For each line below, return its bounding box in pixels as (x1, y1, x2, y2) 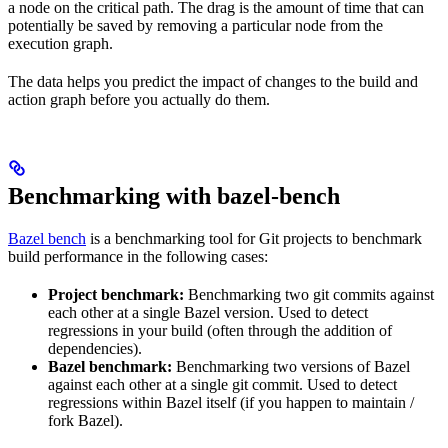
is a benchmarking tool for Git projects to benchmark (86, 230, 422, 248)
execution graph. (8, 35, 113, 53)
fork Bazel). (48, 412, 123, 430)
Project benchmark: (48, 286, 184, 304)
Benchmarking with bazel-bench (8, 183, 340, 210)
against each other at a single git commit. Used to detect (48, 376, 397, 394)
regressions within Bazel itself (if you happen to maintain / (48, 394, 414, 412)
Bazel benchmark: (48, 358, 172, 376)
